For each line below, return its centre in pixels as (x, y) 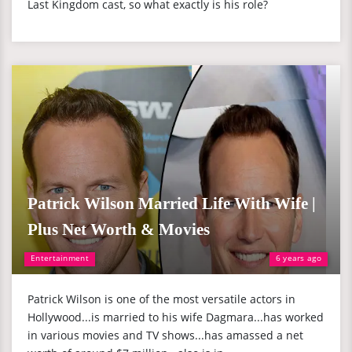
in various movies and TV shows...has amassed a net (165, 335)
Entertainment (60, 258)
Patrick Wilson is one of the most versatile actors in (161, 299)
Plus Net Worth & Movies (119, 229)
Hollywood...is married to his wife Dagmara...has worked (176, 317)
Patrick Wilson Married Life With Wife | (172, 203)
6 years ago (298, 258)
